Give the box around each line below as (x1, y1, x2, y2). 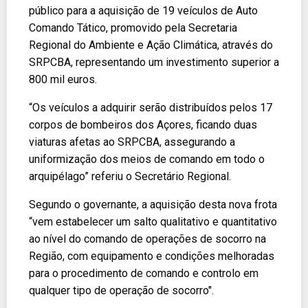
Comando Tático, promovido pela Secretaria (29, 21, 237, 34)
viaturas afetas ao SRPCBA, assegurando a (29, 135, 235, 148)
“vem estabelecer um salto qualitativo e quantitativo (29, 214, 277, 228)
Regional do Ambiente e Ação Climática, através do (29, 38, 273, 52)
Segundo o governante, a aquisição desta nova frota (29, 197, 277, 211)
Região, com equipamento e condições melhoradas (29, 249, 274, 263)
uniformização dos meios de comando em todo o (29, 152, 265, 166)
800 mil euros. (29, 72, 97, 86)
